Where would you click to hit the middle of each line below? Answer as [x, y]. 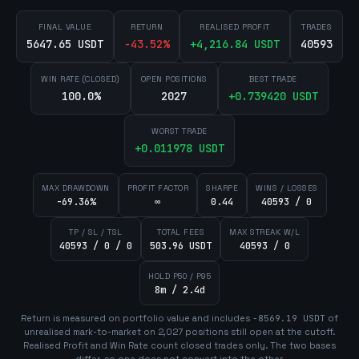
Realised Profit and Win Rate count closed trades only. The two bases [179, 345]
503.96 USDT [181, 246]
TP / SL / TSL [96, 232]
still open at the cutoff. [282, 332]
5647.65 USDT [65, 44]
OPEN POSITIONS [174, 79]
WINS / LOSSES [287, 188]
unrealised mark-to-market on [91, 332]
